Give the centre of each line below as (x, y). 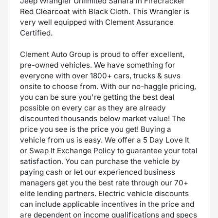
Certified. (36, 33)
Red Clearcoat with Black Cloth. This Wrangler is (105, 11)
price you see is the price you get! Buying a (96, 129)
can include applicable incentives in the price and (107, 204)
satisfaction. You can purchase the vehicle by (100, 161)
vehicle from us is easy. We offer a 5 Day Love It (105, 140)
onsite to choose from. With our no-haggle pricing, (108, 86)
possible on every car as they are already (93, 108)
